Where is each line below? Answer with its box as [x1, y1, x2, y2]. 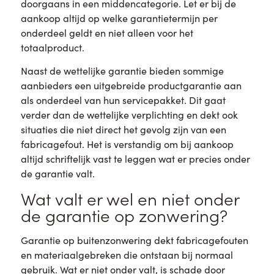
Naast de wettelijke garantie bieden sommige [20, 64, 224, 78]
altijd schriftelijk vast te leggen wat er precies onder [20, 152, 250, 166]
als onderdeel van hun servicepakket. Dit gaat [20, 94, 226, 107]
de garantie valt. [20, 167, 95, 180]
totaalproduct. [20, 40, 84, 54]
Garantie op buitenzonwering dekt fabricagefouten [20, 233, 248, 246]
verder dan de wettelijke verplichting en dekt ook [20, 108, 238, 122]
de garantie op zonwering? [20, 203, 228, 226]
